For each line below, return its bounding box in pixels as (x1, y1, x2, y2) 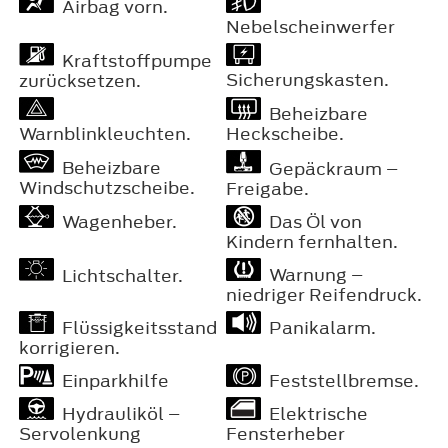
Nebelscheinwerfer (226, 14, 395, 39)
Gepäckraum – (261, 156, 398, 181)
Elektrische (261, 401, 368, 426)
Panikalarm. (261, 315, 376, 340)
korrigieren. (19, 335, 120, 360)
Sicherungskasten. (226, 67, 389, 92)
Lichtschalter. (54, 263, 184, 288)
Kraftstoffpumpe (54, 48, 212, 73)
